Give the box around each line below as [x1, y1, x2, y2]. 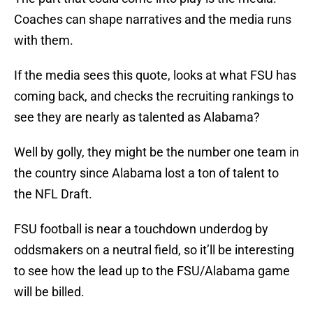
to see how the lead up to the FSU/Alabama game [14, 263, 290, 279]
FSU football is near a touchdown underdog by [14, 221, 268, 237]
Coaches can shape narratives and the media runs [14, 12, 291, 27]
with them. [14, 33, 73, 48]
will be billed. [14, 284, 85, 300]
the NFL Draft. [14, 187, 92, 202]
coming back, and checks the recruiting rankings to [14, 89, 293, 104]
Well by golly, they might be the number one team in [14, 145, 299, 160]
